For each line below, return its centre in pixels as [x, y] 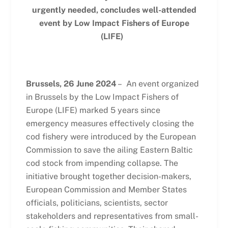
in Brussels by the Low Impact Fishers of [102, 97]
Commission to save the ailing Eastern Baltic [109, 150]
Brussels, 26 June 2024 [71, 84]
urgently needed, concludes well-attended [114, 10]
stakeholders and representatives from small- [112, 216]
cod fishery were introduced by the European [111, 137]
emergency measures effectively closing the [110, 124]
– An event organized [158, 84]
